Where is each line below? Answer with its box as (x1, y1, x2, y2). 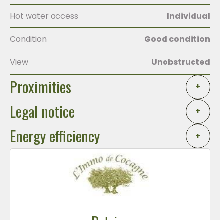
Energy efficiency (10, 124, 100, 147)
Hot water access (10, 10, 78, 22)
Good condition (144, 33, 210, 45)
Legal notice (10, 100, 75, 122)
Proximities (10, 75, 71, 98)
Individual (167, 10, 210, 22)
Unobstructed (151, 56, 210, 68)
